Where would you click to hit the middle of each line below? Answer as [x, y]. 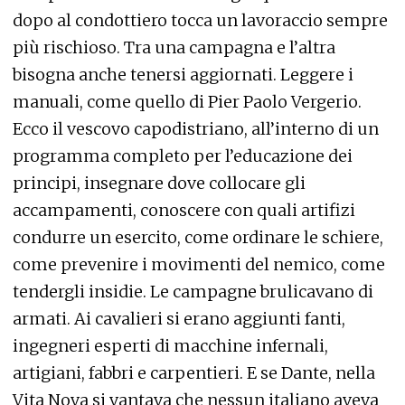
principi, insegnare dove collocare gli [159, 183]
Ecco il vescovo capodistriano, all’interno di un [196, 129]
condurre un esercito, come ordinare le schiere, [198, 237]
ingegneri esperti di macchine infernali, [170, 346]
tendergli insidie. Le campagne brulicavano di [193, 292]
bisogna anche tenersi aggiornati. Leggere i [183, 75]
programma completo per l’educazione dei [183, 156]
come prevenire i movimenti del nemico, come [199, 264]
